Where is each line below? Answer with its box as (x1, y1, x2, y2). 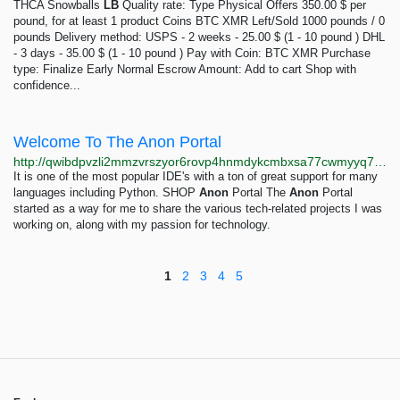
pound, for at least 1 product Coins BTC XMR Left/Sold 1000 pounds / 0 (13, 14, 385, 28)
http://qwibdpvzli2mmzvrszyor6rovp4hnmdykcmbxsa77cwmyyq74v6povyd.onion (374, 154, 387, 169)
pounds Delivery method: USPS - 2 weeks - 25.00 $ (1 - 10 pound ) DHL (13, 30, 385, 44)
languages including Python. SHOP (13, 186, 199, 199)
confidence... (13, 79, 80, 92)
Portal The (229, 186, 289, 199)
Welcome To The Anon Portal (13, 133, 221, 151)
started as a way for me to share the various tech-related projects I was (13, 202, 382, 215)
